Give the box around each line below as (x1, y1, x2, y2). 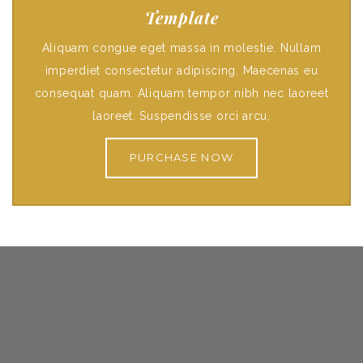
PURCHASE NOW (129, 151, 234, 164)
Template (144, 6, 219, 28)
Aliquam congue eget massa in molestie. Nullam (41, 41, 322, 54)
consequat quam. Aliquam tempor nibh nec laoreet (34, 87, 329, 100)
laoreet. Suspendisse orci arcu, (92, 109, 271, 122)
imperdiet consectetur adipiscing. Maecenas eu (45, 64, 318, 77)
